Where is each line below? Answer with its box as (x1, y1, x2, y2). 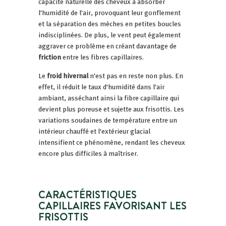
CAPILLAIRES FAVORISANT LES (38, 198, 187, 213)
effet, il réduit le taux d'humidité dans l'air (38, 81, 164, 92)
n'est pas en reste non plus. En (88, 70, 183, 81)
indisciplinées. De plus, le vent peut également (38, 29, 181, 40)
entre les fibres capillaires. (61, 51, 144, 62)
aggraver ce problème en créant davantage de (38, 40, 177, 51)
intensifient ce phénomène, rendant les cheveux (38, 137, 185, 147)
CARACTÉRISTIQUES (38, 187, 137, 202)
